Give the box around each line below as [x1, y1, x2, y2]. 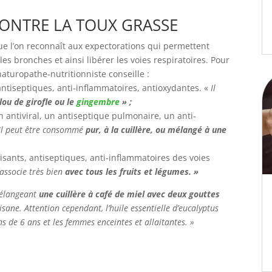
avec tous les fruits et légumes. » [63, 166, 201, 177]
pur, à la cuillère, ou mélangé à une [86, 124, 226, 135]
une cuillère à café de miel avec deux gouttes [39, 188, 220, 200]
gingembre [76, 96, 120, 107]
